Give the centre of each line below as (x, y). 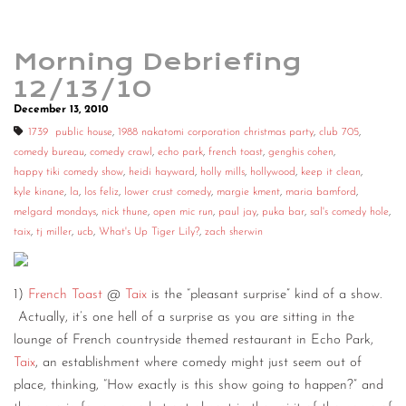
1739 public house (70, 132)
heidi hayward (162, 172)
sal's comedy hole (349, 212)
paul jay (237, 212)
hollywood (273, 172)
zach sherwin (234, 232)
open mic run (183, 212)
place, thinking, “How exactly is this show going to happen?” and (198, 386)
